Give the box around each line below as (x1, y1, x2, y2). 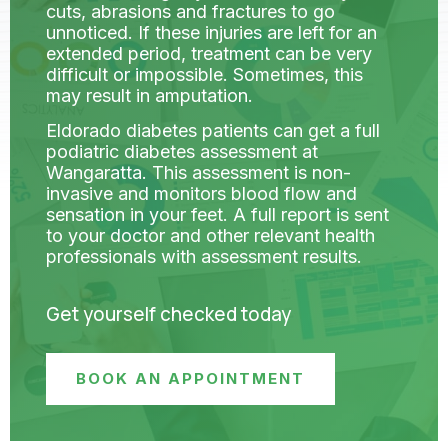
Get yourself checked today (46, 300, 291, 327)
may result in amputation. (46, 84, 253, 106)
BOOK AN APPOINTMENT (76, 368, 305, 388)
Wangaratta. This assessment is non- (46, 162, 351, 184)
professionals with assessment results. (46, 246, 362, 268)
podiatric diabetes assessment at (46, 141, 318, 163)
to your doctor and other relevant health (46, 225, 375, 247)
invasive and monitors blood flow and (46, 183, 357, 205)
